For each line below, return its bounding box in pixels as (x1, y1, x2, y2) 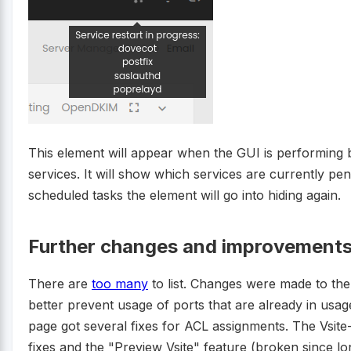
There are (28, 276, 92, 292)
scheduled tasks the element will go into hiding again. (28, 186, 341, 203)
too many (92, 276, 148, 292)
